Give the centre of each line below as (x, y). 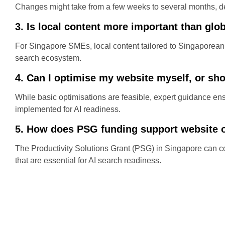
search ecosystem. (48, 58)
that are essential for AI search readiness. (88, 160)
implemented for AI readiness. (68, 109)
